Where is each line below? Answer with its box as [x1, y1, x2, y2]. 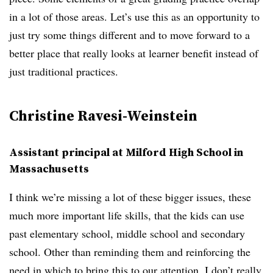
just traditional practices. [9, 64, 118, 79]
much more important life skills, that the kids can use [9, 208, 244, 222]
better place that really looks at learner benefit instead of [9, 46, 258, 60]
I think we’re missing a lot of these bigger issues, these [9, 190, 251, 204]
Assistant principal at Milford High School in [9, 144, 243, 160]
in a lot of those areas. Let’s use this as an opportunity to [9, 9, 260, 24]
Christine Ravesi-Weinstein [9, 105, 197, 126]
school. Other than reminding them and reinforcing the [9, 244, 250, 259]
